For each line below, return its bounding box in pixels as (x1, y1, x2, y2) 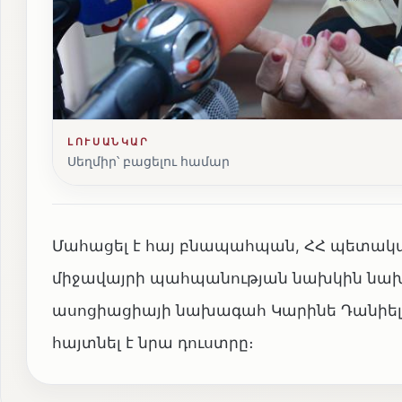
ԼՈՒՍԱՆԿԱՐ (67, 135, 150, 148)
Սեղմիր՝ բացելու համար (67, 153, 230, 169)
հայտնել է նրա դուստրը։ (52, 333, 254, 352)
